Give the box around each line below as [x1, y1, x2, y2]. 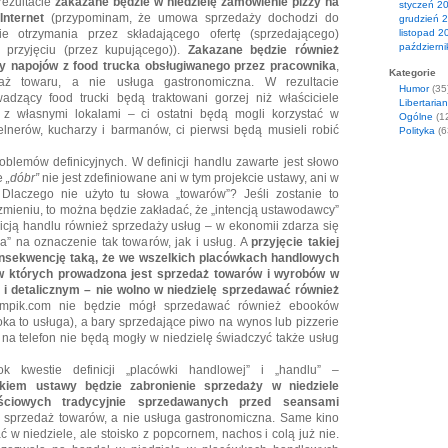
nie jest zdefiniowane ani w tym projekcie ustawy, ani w [39, 171, 339, 185]
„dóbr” [6, 171, 39, 185]
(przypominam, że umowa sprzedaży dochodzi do [43, 11, 340, 25]
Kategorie [389, 67, 436, 78]
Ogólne [399, 111, 433, 122]
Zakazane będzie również [187, 43, 339, 57]
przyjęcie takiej [251, 235, 340, 249]
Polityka [399, 125, 435, 136]
